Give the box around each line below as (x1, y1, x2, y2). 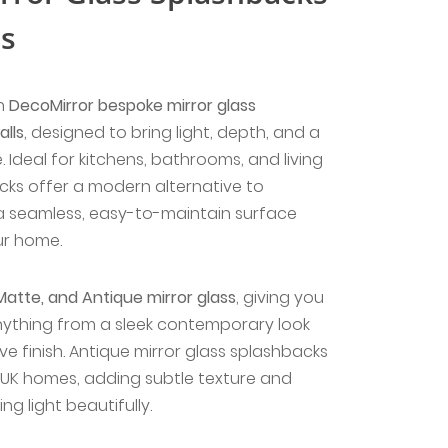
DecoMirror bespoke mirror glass (9, 94, 256, 117)
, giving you (236, 286, 324, 309)
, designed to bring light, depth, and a (24, 121, 320, 144)
